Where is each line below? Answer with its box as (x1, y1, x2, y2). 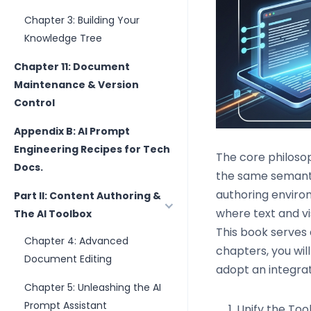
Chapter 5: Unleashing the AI (24, 280, 161, 294)
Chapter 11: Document (14, 60, 130, 74)
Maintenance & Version (14, 78, 139, 92)
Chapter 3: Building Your (24, 13, 140, 27)
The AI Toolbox (14, 207, 92, 221)
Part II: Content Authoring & (14, 189, 161, 203)
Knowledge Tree (24, 31, 102, 45)
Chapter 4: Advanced (24, 234, 128, 248)
